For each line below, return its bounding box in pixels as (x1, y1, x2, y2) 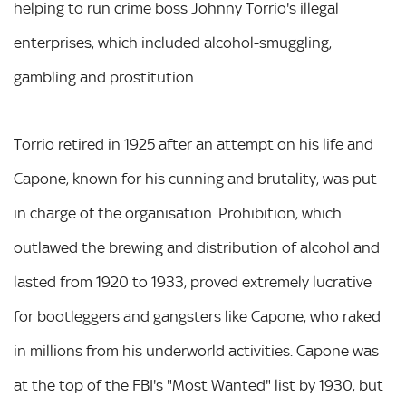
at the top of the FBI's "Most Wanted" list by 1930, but (14, 376, 383, 394)
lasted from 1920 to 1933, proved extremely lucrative (14, 273, 372, 291)
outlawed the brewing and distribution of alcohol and (14, 238, 380, 256)
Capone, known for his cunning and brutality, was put (14, 169, 377, 188)
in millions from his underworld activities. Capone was (14, 342, 379, 360)
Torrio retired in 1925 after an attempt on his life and (14, 135, 373, 153)
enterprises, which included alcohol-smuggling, (14, 34, 332, 52)
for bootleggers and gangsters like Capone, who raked (14, 307, 381, 325)
